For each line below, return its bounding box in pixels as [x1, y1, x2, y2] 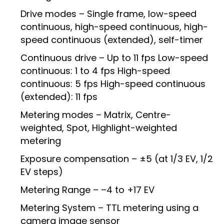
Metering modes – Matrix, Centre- [20, 108, 171, 121]
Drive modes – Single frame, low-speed [20, 7, 196, 20]
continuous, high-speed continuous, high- [20, 20, 208, 33]
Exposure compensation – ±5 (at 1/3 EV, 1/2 [20, 152, 213, 165]
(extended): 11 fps [20, 90, 97, 103]
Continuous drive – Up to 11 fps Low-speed [20, 51, 208, 64]
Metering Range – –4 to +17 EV [20, 183, 154, 196]
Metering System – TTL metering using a [20, 201, 198, 214]
